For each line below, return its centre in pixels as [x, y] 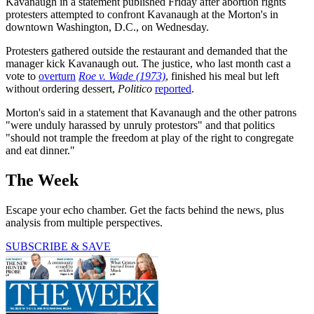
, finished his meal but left [222, 76]
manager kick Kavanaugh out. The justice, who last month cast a [148, 63]
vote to [22, 76]
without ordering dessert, [62, 88]
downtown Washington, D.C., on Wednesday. [107, 27]
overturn [57, 76]
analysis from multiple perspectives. [84, 222]
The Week [42, 180]
